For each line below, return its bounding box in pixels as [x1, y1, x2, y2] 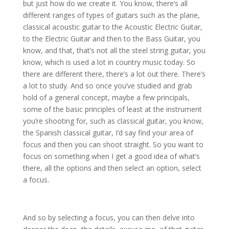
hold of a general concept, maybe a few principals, [22, 93, 190, 103]
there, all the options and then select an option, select [22, 163, 201, 173]
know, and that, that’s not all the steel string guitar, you [22, 45, 205, 56]
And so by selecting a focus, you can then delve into [22, 213, 195, 223]
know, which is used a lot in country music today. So [22, 57, 195, 67]
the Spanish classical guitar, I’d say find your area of [22, 128, 193, 138]
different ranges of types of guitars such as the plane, [22, 10, 200, 20]
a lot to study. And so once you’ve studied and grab [22, 81, 192, 91]
